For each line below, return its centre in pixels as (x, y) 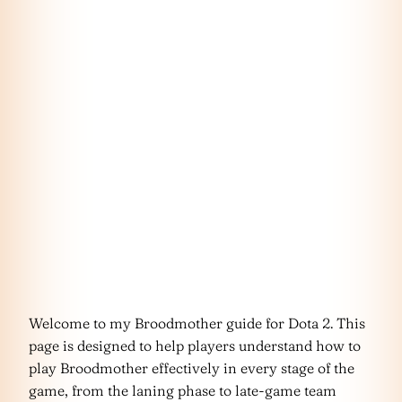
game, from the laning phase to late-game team (183, 390)
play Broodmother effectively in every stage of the (192, 368)
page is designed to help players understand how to (195, 345)
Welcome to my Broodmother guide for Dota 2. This (197, 323)
